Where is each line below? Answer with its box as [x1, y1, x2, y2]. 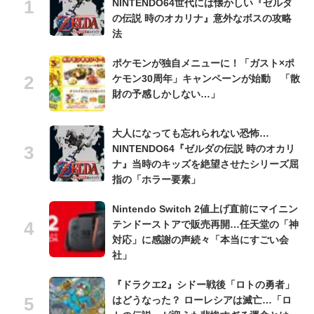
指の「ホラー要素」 [112, 174, 200, 186]
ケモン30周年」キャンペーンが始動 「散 [112, 73, 300, 85]
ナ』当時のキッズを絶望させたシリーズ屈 [112, 158, 299, 170]
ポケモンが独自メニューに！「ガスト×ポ [112, 57, 294, 69]
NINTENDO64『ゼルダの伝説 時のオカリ [112, 143, 295, 155]
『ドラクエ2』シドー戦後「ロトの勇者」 [112, 279, 294, 291]
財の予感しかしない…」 [112, 88, 220, 100]
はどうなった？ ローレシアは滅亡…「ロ [112, 294, 292, 306]
